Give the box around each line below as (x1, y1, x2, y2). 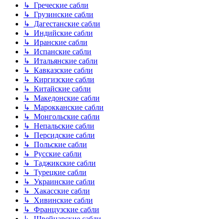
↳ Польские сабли (23, 140, 87, 149)
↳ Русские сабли (23, 150, 82, 158)
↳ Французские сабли (23, 205, 99, 214)
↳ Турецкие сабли (23, 168, 87, 177)
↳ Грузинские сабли (23, 10, 93, 19)
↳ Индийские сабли (23, 29, 93, 38)
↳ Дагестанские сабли (23, 20, 100, 28)
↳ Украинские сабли (23, 177, 95, 186)
